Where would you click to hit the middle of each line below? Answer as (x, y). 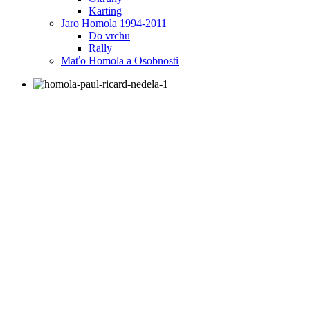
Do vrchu (109, 35)
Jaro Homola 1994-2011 (114, 23)
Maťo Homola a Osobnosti (120, 60)
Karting (105, 10)
